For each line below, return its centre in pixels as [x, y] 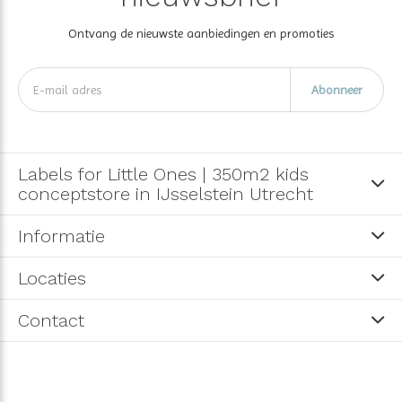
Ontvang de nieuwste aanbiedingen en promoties [201, 33]
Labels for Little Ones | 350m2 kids [163, 174]
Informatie [61, 236]
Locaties [52, 278]
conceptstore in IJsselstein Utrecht [166, 193]
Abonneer [336, 89]
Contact [51, 320]
